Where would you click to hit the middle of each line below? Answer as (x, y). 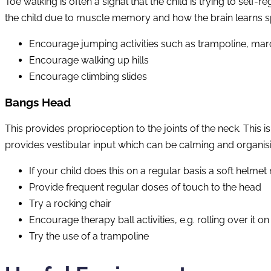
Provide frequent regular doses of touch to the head (145, 188)
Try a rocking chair (70, 204)
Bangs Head (38, 103)
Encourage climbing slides (88, 76)
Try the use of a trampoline (89, 237)
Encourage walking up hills (89, 60)
